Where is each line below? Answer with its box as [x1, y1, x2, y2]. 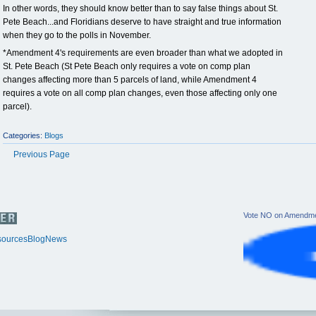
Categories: [3, 131, 42, 140]
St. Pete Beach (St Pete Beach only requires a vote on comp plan [3, 61, 250, 71]
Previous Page [13, 150, 70, 159]
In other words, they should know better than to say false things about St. [3, 4, 278, 13]
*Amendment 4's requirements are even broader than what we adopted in [3, 48, 283, 58]
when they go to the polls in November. [3, 30, 151, 40]
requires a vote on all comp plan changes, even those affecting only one [3, 88, 277, 98]
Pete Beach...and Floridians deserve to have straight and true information [3, 17, 281, 27]
